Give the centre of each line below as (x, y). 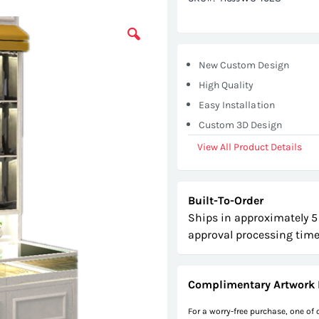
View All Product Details (249, 147)
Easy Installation (236, 105)
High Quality (226, 85)
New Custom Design (244, 66)
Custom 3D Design (240, 125)
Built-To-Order (225, 201)
